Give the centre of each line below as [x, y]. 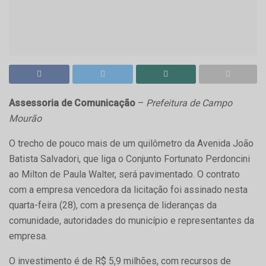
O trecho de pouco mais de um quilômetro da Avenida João [131, 143]
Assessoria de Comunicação [72, 103]
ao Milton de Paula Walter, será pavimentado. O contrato [124, 174]
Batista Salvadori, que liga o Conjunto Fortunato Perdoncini [129, 159]
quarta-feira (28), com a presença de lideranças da [113, 205]
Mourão [25, 118]
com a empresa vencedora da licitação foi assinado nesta [128, 189]
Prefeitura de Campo [189, 103]
